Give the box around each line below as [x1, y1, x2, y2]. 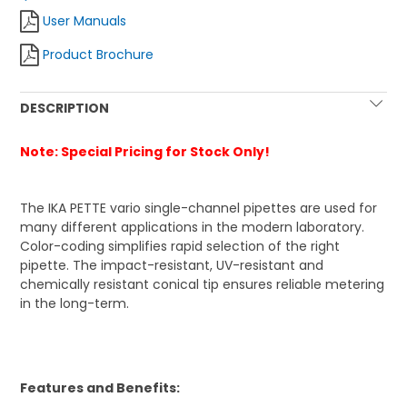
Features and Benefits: [20, 379, 181, 398]
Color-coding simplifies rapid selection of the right [20, 237, 341, 256]
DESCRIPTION [20, 99, 110, 118]
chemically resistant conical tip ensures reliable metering [20, 275, 385, 294]
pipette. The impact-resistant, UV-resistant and [20, 256, 324, 275]
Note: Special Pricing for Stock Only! [20, 143, 271, 162]
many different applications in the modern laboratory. [20, 218, 365, 237]
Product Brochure [43, 45, 154, 65]
